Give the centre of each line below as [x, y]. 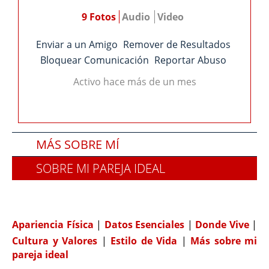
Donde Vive [223, 225]
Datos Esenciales [146, 225]
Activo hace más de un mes [134, 82]
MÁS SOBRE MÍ [78, 144]
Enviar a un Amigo [77, 44]
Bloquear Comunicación [94, 60]
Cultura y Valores [57, 241]
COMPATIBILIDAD [83, 192]
